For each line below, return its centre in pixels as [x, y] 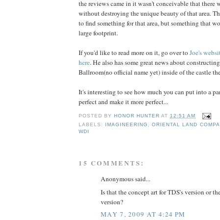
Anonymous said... [125, 179]
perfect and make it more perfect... [123, 101]
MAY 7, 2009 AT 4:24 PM [143, 214]
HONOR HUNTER [137, 116]
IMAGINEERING [127, 125]
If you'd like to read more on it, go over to [134, 52]
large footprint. [98, 33]
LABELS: [92, 125]
